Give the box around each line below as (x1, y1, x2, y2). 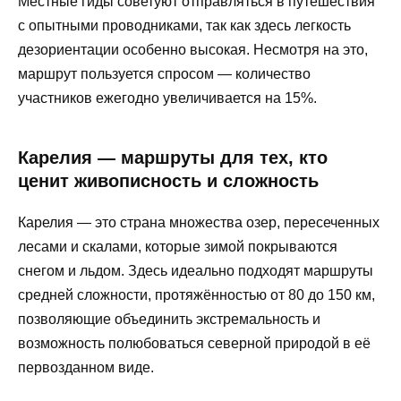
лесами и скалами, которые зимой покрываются (18, 238, 337, 254)
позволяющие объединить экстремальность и (18, 311, 320, 327)
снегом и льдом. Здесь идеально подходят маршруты (18, 262, 373, 278)
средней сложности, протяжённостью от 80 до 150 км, (18, 286, 375, 303)
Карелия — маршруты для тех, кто (18, 147, 328, 167)
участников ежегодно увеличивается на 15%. (18, 90, 317, 106)
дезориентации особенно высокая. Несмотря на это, (18, 41, 368, 57)
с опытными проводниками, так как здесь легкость (18, 17, 351, 33)
